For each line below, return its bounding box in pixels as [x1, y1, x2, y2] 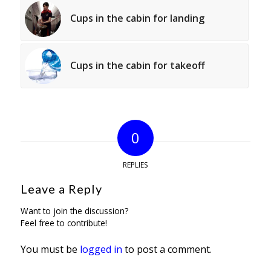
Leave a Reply [20, 181, 102, 197]
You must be [20, 243, 80, 256]
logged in [79, 243, 122, 256]
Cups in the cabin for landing [70, 11, 204, 25]
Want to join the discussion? [20, 205, 128, 217]
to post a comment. [122, 243, 212, 256]
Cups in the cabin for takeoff [70, 59, 205, 73]
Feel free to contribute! [20, 217, 107, 229]
